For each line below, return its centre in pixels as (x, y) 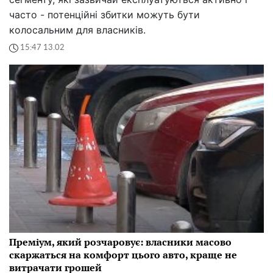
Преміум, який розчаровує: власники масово (120, 242)
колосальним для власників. (77, 30)
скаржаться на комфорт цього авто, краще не (123, 254)
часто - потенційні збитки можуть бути (105, 14)
